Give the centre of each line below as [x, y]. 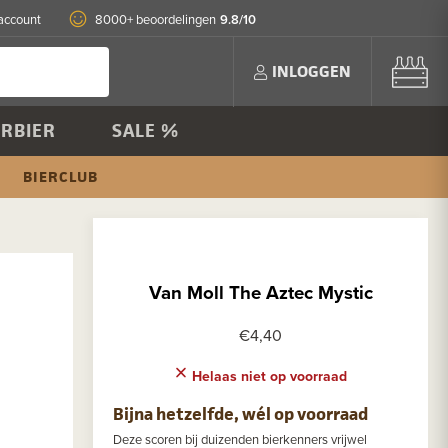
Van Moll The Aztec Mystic [260, 292]
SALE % [145, 130]
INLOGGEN [311, 71]
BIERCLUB [60, 176]
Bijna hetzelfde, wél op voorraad [240, 414]
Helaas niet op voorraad [267, 376]
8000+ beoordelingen [155, 19]
